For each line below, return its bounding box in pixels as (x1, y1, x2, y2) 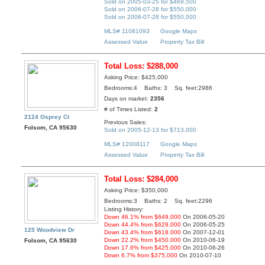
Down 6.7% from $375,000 (104, 252, 178, 259)
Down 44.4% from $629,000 (104, 221, 182, 228)
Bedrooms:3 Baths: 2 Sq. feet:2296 (104, 198, 213, 205)
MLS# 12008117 (104, 141, 150, 148)
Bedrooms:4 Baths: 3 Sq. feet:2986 (104, 85, 213, 92)
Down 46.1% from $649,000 (104, 214, 182, 221)
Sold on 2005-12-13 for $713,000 (104, 126, 197, 133)
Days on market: (104, 95, 151, 102)
